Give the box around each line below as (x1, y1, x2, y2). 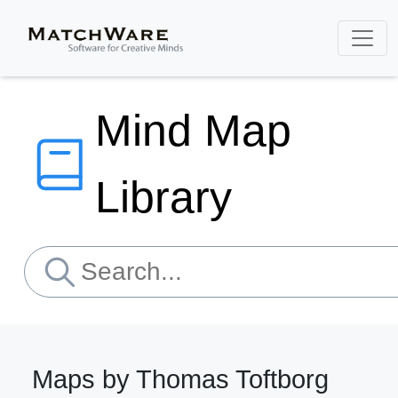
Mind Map (95, 106, 291, 155)
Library (95, 172, 232, 222)
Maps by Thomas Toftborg (32, 365, 329, 394)
